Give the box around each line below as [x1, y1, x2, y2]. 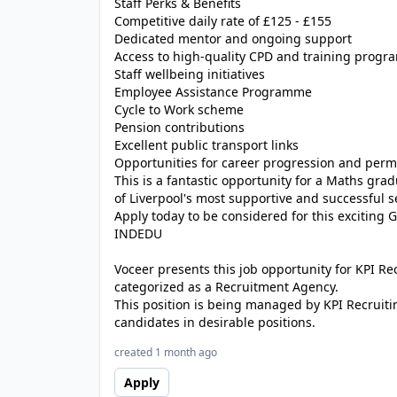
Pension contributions [114, 119, 245, 136]
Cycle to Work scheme [114, 101, 244, 118]
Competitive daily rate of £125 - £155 [114, 12, 331, 29]
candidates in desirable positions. [114, 314, 315, 331]
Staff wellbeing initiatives [114, 66, 265, 82]
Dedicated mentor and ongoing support [114, 30, 352, 47]
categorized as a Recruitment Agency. [114, 278, 339, 295]
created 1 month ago [114, 345, 217, 360]
